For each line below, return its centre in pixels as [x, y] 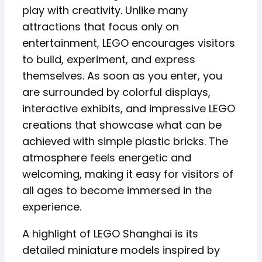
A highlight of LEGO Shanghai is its [110, 234]
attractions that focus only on [101, 27]
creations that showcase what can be [122, 125]
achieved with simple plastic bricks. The [125, 141]
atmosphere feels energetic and [107, 158]
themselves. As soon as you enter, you [122, 76]
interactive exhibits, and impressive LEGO [129, 108]
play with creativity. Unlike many [105, 10]
